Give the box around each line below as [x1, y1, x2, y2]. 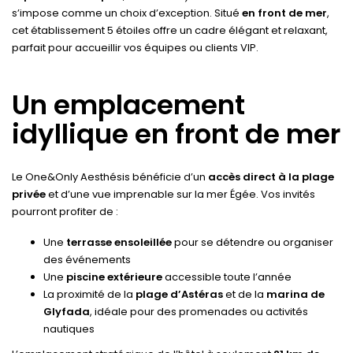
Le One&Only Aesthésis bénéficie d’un [12, 169, 208, 185]
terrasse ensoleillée [66, 234, 172, 250]
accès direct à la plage [208, 169, 334, 185]
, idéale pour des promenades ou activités [90, 303, 308, 319]
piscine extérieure [66, 269, 162, 284]
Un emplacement [12, 85, 245, 124]
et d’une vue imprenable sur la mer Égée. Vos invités [46, 187, 315, 203]
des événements [43, 251, 131, 267]
